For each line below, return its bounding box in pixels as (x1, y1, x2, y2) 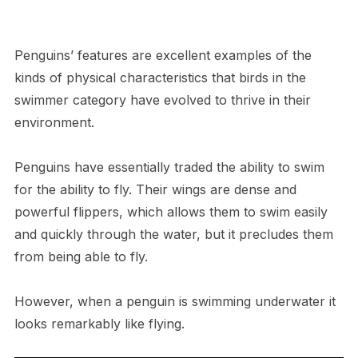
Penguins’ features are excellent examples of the (14, 46, 312, 63)
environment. (14, 113, 94, 130)
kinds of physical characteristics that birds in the (14, 69, 306, 86)
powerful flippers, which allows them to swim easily (14, 203, 328, 220)
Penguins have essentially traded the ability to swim (14, 158, 324, 175)
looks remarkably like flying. (14, 315, 185, 332)
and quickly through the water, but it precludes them (14, 225, 333, 242)
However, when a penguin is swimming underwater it (14, 292, 336, 309)
